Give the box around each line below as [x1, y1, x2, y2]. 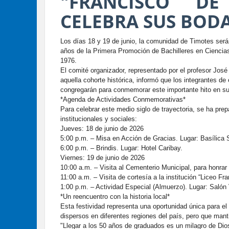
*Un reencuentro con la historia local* [60, 193, 170, 201]
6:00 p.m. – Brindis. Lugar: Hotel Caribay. [60, 144, 182, 152]
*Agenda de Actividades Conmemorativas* [60, 96, 186, 104]
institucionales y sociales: [60, 115, 137, 123]
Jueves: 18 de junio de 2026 [60, 125, 144, 133]
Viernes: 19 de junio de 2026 [60, 154, 145, 162]
